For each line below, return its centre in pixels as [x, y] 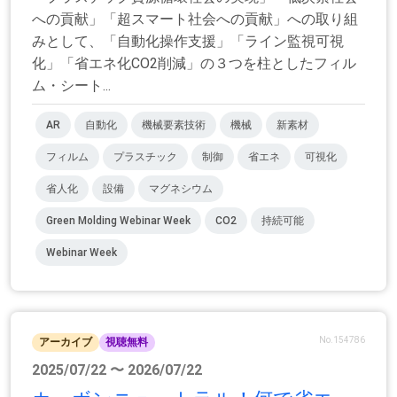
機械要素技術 [174, 125]
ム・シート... [71, 86]
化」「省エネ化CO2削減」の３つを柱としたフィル [194, 64]
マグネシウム [181, 189]
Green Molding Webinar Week [118, 221]
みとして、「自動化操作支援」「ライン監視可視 [188, 42]
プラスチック [145, 157]
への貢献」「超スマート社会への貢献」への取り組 [195, 19]
